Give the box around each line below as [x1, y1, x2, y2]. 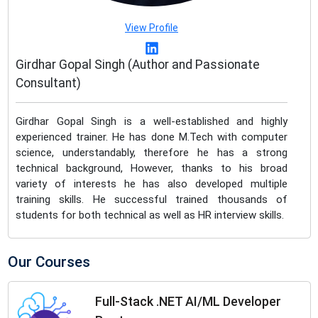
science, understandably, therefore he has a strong [16, 146, 287, 160]
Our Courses [7, 253, 90, 271]
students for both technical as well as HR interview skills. [16, 209, 284, 222]
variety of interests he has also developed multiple [16, 177, 287, 191]
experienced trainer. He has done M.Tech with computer [16, 131, 287, 144]
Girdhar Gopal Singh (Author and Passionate [16, 57, 260, 72]
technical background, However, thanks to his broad [16, 162, 287, 175]
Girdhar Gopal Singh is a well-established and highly [16, 115, 287, 128]
